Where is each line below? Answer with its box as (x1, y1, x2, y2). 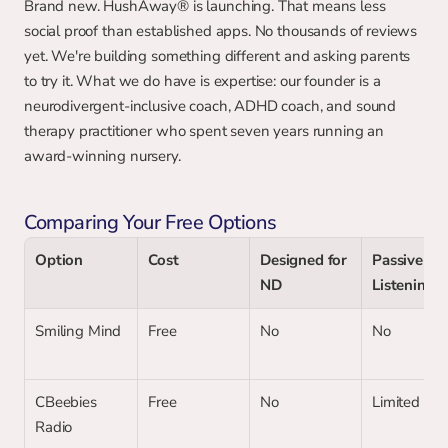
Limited (372, 392, 420, 412)
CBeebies (35, 392, 97, 412)
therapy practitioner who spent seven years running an (24, 121, 385, 141)
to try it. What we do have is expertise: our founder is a (24, 71, 381, 91)
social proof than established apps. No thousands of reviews (24, 21, 418, 41)
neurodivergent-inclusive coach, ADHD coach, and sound (24, 96, 397, 116)
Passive (372, 250, 423, 270)
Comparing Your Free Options (24, 209, 277, 236)
